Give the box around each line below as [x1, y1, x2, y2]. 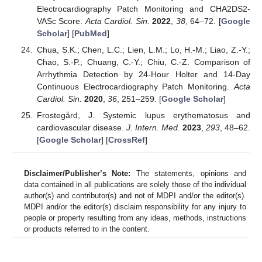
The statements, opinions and [130, 168, 247, 178]
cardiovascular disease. [36, 123, 126, 133]
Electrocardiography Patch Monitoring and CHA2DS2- [36, 4, 250, 13]
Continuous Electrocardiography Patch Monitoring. [36, 81, 234, 91]
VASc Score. [36, 16, 85, 26]
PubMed [74, 28, 107, 38]
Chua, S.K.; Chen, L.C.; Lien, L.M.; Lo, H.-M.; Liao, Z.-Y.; [36, 44, 250, 54]
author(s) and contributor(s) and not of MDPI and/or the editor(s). [24, 191, 246, 200]
